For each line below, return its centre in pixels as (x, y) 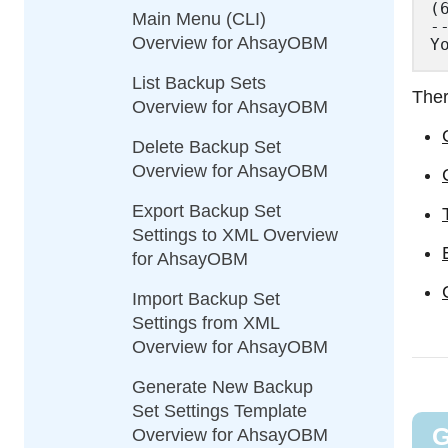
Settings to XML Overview (235, 235)
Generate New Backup (222, 387)
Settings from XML (205, 323)
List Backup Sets (199, 83)
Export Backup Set (206, 211)
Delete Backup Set (206, 147)
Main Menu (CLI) (199, 19)
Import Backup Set (206, 299)
